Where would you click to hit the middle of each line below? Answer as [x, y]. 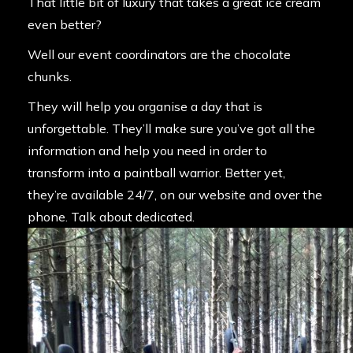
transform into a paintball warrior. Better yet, [156, 173]
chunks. [50, 77]
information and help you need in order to [147, 151]
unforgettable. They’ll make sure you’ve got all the [171, 129]
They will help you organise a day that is [145, 107]
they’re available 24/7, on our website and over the [175, 195]
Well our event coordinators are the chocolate [159, 55]
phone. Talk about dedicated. [111, 217]
